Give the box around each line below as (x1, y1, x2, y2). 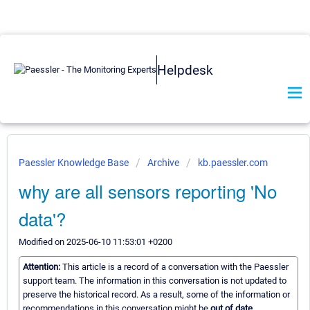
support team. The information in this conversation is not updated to (23, 275, 286, 286)
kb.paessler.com (198, 157, 268, 168)
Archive (147, 157, 179, 168)
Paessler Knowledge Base (19, 157, 131, 168)
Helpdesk (157, 62, 213, 78)
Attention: (23, 262, 62, 273)
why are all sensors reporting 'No (19, 178, 277, 203)
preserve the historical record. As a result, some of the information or (23, 289, 290, 300)
